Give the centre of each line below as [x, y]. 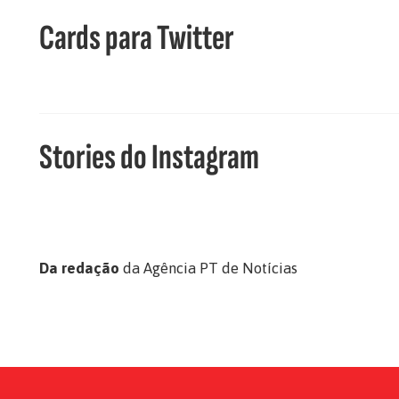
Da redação [79, 269]
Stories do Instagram [149, 157]
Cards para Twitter [137, 38]
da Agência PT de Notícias [208, 269]
